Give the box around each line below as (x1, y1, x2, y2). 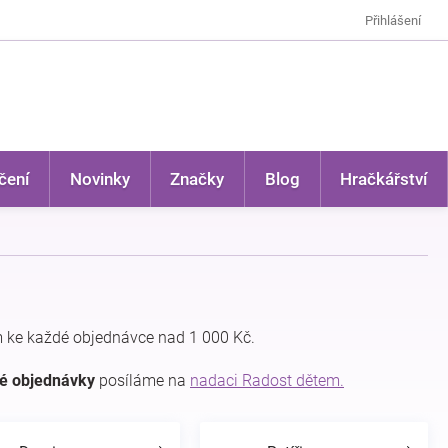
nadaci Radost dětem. (190, 371, 344, 390)
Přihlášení (365, 12, 421, 28)
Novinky (69, 169, 130, 189)
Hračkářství (340, 169, 428, 189)
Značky (170, 169, 225, 189)
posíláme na (95, 371, 190, 390)
